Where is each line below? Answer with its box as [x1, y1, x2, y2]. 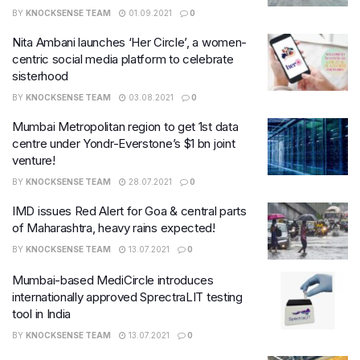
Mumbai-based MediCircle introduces [12, 272, 214, 288]
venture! [12, 152, 55, 168]
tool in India [12, 306, 72, 321]
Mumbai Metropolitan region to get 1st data [12, 118, 239, 134]
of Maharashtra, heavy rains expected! [12, 219, 215, 235]
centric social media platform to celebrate [12, 51, 234, 67]
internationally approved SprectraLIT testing [12, 289, 243, 305]
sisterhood [12, 67, 68, 84]
